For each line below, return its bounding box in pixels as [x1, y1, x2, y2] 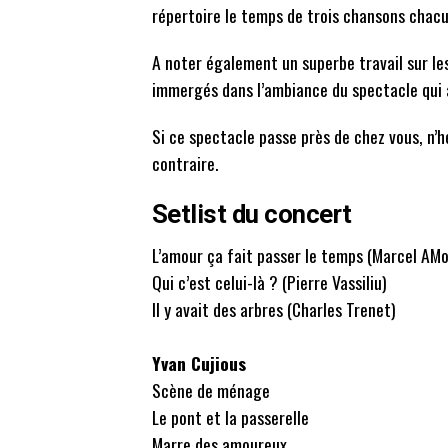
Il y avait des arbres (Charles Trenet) [152, 296, 396, 323]
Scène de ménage [152, 377, 270, 404]
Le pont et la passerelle [152, 404, 309, 431]
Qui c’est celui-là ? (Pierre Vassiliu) [152, 269, 387, 296]
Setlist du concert [152, 199, 352, 230]
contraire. [152, 150, 218, 177]
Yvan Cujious [152, 350, 246, 377]
